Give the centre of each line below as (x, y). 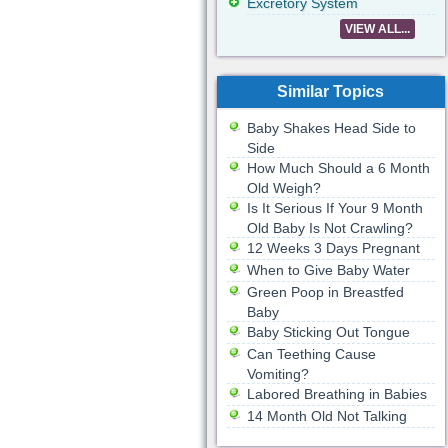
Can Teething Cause (311, 354)
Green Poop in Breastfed (325, 292)
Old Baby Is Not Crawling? (329, 228)
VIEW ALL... (377, 29)
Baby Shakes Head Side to (331, 128)
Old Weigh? (283, 188)
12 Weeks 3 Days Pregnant (333, 248)
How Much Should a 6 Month (338, 168)
